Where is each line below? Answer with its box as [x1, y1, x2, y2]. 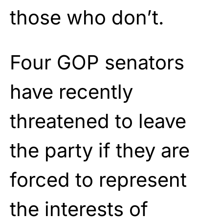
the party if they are [10, 138, 190, 162]
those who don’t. [10, 5, 164, 29]
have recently [10, 79, 133, 104]
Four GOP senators [10, 50, 184, 74]
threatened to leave [10, 109, 186, 133]
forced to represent [10, 167, 187, 192]
